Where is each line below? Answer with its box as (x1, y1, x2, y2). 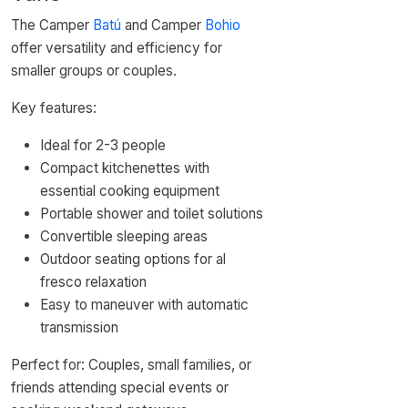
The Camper (11, 16, 93, 34)
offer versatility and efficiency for (11, 39, 222, 56)
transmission (40, 319, 118, 336)
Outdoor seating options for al (40, 250, 226, 268)
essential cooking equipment (40, 182, 219, 199)
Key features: (11, 99, 97, 117)
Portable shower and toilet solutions (40, 205, 263, 222)
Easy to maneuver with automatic (40, 296, 249, 313)
